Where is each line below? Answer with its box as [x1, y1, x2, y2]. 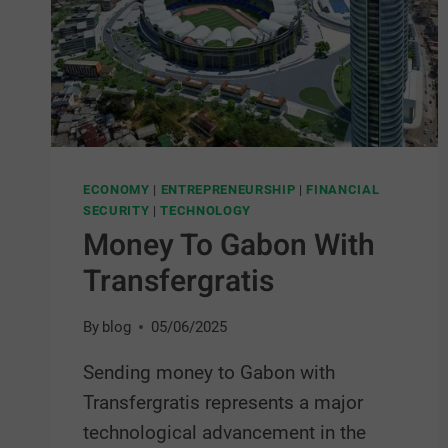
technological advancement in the [83, 421, 366, 445]
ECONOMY [83, 182, 150, 198]
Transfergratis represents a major [83, 391, 363, 415]
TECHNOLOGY [160, 203, 251, 219]
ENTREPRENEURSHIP [160, 182, 296, 198]
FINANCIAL [306, 182, 380, 198]
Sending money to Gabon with [83, 361, 335, 385]
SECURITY [83, 203, 150, 219]
